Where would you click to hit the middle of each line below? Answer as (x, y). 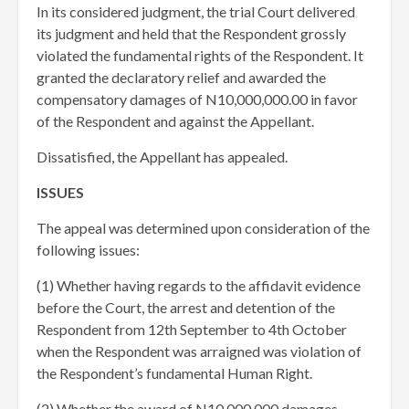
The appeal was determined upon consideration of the (203, 228)
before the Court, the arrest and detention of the (186, 307)
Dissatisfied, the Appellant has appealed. (162, 157)
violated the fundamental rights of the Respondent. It (200, 55)
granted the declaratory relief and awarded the (181, 77)
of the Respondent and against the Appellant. (175, 121)
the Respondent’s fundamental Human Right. (174, 373)
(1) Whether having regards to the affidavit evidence (199, 285)
